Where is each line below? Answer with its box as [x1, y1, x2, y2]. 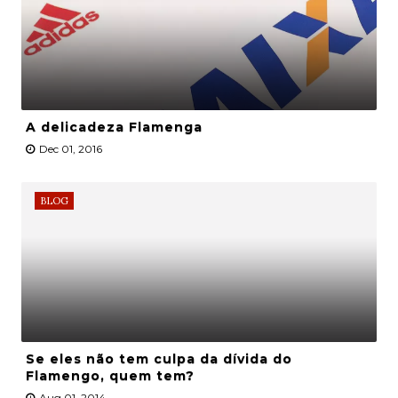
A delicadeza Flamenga [25, 119, 203, 136]
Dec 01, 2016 [38, 142, 102, 156]
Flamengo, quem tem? [25, 368, 195, 385]
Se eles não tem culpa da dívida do [25, 351, 292, 368]
